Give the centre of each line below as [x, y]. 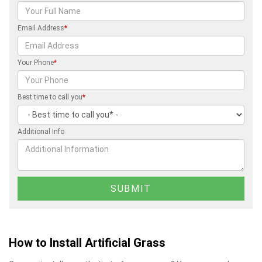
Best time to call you [50, 97]
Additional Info [41, 131]
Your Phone [36, 62]
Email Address [41, 28]
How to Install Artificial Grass [87, 243]
